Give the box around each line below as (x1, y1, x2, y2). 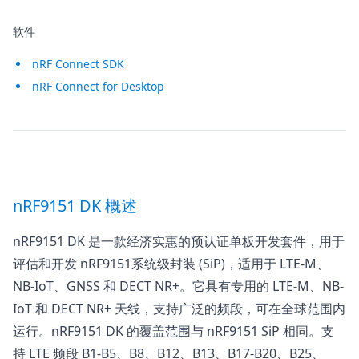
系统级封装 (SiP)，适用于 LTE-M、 (131, 255, 329, 273)
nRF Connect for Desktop (32, 79, 164, 95)
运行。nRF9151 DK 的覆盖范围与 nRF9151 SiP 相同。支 (13, 322, 334, 341)
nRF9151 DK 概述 (13, 195, 137, 217)
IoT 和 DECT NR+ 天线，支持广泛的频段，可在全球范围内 (13, 300, 345, 318)
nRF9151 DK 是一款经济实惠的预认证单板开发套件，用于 (13, 232, 345, 251)
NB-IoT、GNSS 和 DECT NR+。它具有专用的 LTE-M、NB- (13, 277, 344, 296)
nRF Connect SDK (32, 56, 124, 72)
